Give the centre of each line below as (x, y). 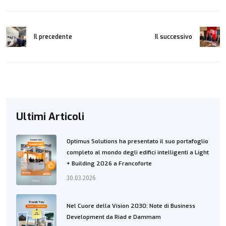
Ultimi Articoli (50, 117)
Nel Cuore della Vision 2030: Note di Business (131, 206)
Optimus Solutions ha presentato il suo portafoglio (137, 141)
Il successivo (174, 37)
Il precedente (53, 37)
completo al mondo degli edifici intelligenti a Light (138, 152)
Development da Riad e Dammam (114, 217)
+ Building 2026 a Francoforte (109, 163)
